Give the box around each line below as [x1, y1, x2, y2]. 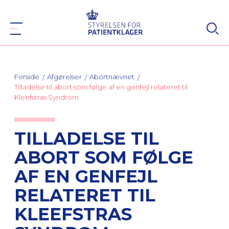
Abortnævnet [89, 73, 134, 81]
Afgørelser [47, 73, 82, 81]
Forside [14, 73, 39, 81]
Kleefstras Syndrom [14, 93, 79, 101]
